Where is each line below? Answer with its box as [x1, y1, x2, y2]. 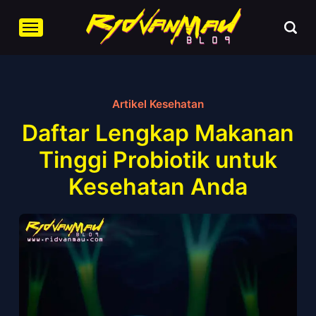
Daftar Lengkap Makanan [22, 119, 294, 147]
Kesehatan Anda [68, 172, 248, 200]
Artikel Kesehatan [112, 97, 204, 111]
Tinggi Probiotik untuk [39, 145, 277, 174]
